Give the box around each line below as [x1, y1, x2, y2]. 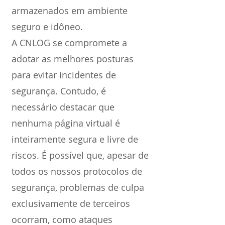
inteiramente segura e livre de [12, 133, 138, 145]
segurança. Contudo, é [12, 85, 106, 97]
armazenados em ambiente [12, 5, 128, 17]
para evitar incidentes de [12, 69, 116, 81]
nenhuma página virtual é [12, 117, 120, 129]
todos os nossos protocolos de [12, 165, 142, 177]
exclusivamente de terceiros [12, 197, 130, 209]
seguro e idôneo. [12, 21, 83, 33]
